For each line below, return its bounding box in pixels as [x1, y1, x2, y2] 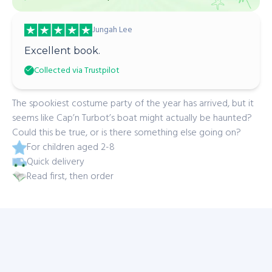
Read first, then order [27, 169, 114, 185]
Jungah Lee [92, 22, 132, 37]
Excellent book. [24, 45, 100, 56]
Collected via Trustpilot [34, 64, 120, 78]
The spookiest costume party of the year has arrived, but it [12, 96, 254, 112]
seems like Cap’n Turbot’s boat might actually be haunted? [12, 110, 252, 126]
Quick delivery [27, 154, 84, 170]
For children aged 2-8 [27, 140, 115, 155]
